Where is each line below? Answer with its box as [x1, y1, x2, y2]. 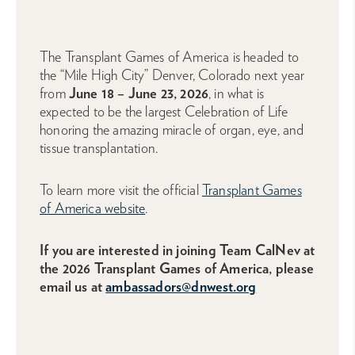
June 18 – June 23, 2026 [68, 85, 209, 101]
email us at [40, 278, 106, 295]
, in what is [208, 85, 265, 101]
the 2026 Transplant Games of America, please [40, 260, 314, 277]
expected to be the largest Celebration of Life [40, 103, 288, 120]
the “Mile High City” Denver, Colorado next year [40, 67, 305, 83]
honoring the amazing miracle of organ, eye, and [40, 121, 304, 138]
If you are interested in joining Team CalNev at [40, 242, 315, 258]
